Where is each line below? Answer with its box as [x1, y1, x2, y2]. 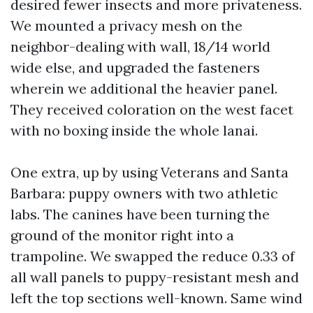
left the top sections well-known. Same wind [10, 289, 303, 307]
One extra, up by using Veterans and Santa [10, 163, 289, 181]
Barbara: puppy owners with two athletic [10, 184, 278, 202]
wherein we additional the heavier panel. [10, 80, 277, 97]
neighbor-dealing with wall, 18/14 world [10, 38, 270, 55]
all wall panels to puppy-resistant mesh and [10, 268, 299, 286]
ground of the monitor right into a [10, 226, 234, 244]
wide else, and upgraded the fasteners [10, 59, 260, 76]
